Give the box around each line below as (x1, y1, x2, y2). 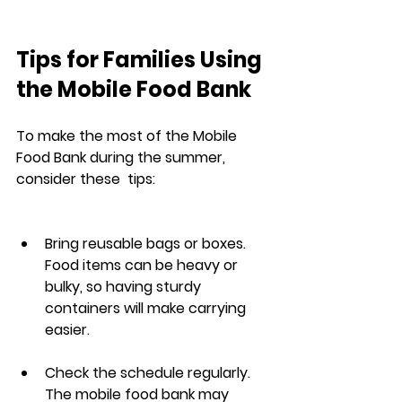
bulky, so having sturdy (45, 276, 205, 298)
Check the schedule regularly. (45, 363, 254, 384)
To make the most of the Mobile (16, 126, 240, 147)
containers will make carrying (45, 298, 249, 319)
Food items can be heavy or (45, 255, 241, 276)
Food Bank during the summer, (16, 147, 229, 169)
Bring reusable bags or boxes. (45, 233, 249, 255)
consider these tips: (16, 169, 155, 190)
